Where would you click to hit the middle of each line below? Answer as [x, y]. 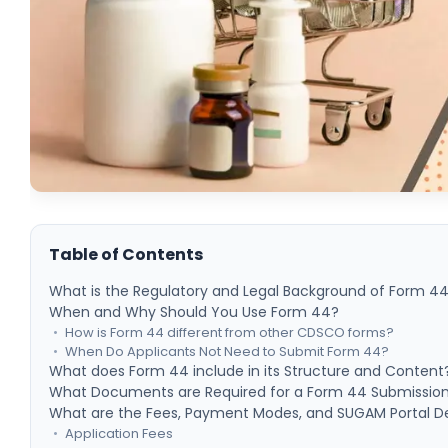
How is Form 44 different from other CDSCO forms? [230, 333]
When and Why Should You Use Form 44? [194, 312]
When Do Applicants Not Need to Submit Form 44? [227, 352]
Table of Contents [126, 255]
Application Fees [119, 434]
